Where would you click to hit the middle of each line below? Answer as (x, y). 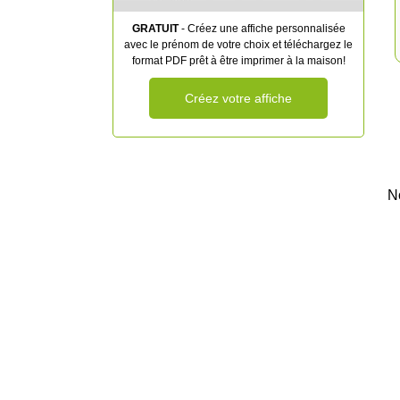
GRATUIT (155, 29)
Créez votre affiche (238, 98)
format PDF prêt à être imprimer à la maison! (238, 61)
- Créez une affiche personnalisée (262, 29)
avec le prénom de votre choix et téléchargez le (238, 45)
